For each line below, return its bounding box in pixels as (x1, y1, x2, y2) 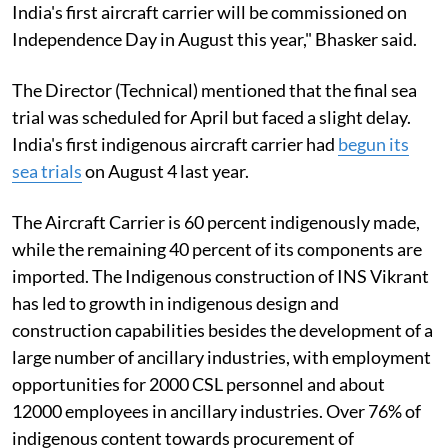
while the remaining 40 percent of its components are (12, 237, 422, 260)
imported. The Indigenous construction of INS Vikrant (12, 264, 429, 287)
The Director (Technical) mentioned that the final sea (12, 78, 417, 101)
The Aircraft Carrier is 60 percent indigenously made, (12, 210, 420, 233)
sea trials (12, 159, 82, 182)
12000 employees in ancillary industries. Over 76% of (12, 399, 421, 422)
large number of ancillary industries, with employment (12, 345, 431, 368)
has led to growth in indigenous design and (12, 291, 339, 314)
